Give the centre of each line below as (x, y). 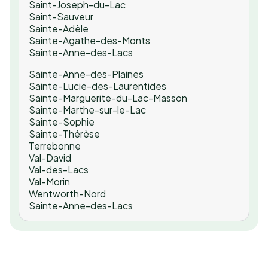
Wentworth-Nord (68, 193)
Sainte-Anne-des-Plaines (86, 74)
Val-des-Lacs (59, 169)
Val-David (50, 157)
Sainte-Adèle (59, 28)
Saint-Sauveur (61, 16)
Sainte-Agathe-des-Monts (90, 40)
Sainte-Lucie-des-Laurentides (98, 86)
